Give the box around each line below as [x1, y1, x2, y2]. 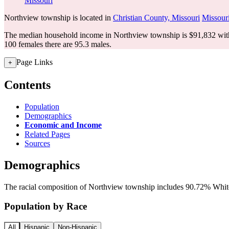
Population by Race [4, 201, 87, 212]
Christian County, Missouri [113, 13, 200, 22]
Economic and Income [25, 120, 102, 129]
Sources [25, 139, 50, 148]
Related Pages [25, 129, 70, 139]
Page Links [16, 58, 53, 66]
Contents [4, 78, 51, 91]
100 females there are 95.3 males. [4, 40, 111, 49]
